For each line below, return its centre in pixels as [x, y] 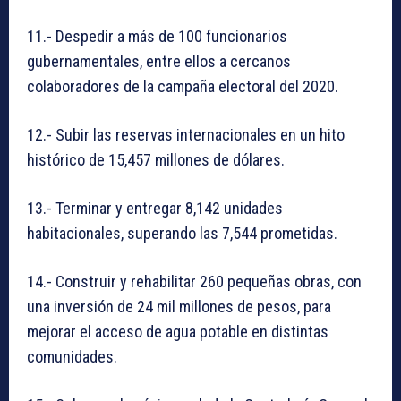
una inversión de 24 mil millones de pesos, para [179, 306]
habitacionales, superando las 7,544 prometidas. [182, 233]
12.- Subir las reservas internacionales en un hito [186, 134]
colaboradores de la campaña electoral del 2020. [183, 86]
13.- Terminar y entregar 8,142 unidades [155, 208]
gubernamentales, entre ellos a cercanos [159, 61]
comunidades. [72, 356]
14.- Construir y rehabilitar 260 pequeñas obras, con [194, 281]
